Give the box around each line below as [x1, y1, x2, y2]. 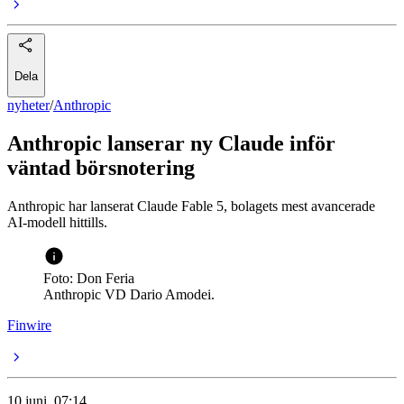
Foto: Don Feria [43, 270, 134, 286]
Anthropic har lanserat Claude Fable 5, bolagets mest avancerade [7, 197, 375, 214]
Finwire [7, 317, 51, 333]
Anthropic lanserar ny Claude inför [7, 131, 335, 155]
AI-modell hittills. [7, 214, 107, 230]
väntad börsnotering [7, 155, 195, 179]
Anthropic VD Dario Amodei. [43, 286, 215, 302]
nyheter [7, 97, 50, 113]
